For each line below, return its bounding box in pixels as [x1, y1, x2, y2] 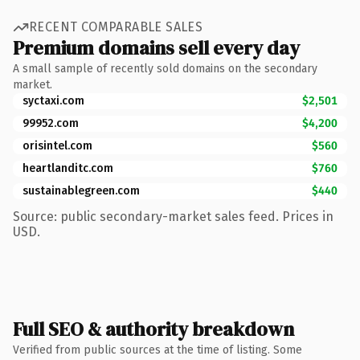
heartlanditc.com [22, 161, 113, 175]
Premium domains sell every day [13, 34, 300, 61]
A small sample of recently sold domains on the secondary [13, 61, 317, 76]
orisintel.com [22, 138, 92, 153]
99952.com [22, 116, 79, 130]
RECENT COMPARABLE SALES [29, 19, 203, 35]
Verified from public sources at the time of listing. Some [13, 342, 302, 357]
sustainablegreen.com [22, 183, 140, 198]
